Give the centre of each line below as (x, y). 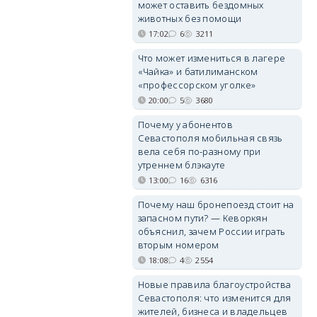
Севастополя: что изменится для (214, 298)
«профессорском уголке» (197, 85)
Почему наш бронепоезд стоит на (216, 204)
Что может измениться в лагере (212, 58)
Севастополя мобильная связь (210, 138)
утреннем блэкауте (181, 165)
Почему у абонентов (185, 125)
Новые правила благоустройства (214, 284)
